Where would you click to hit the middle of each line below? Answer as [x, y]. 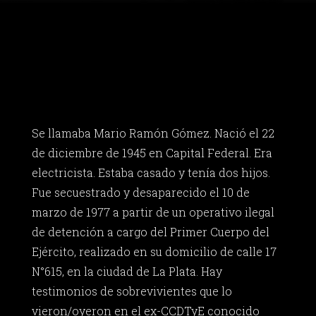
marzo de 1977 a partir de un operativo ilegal [153, 212]
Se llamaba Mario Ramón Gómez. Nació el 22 [153, 133]
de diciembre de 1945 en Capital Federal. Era [152, 153]
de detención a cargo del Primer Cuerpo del [150, 232]
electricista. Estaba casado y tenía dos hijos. [151, 173]
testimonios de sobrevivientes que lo [132, 291]
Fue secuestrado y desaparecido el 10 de [140, 193]
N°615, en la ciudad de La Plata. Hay [127, 272]
